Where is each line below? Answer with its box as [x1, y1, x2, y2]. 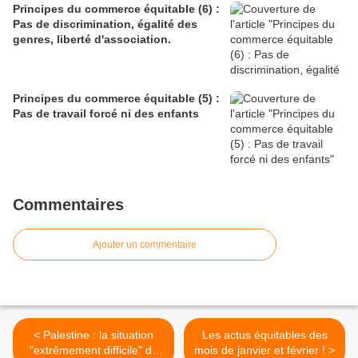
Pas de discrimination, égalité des [13, 18, 197, 31]
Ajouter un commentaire [93, 239, 197, 251]
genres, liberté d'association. [13, 33, 171, 46]
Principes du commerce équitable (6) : [13, 2, 220, 16]
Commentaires [13, 196, 124, 214]
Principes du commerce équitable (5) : [13, 92, 220, 105]
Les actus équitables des [201, 328, 328, 342]
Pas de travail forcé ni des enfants [13, 107, 199, 121]
